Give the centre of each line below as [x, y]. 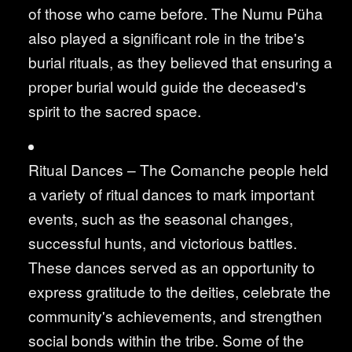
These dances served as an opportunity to [172, 267]
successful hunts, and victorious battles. [163, 243]
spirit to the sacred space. [115, 111]
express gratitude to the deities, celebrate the [180, 291]
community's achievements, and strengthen [175, 316]
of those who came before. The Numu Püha [176, 13]
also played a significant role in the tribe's [167, 38]
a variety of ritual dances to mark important [171, 194]
